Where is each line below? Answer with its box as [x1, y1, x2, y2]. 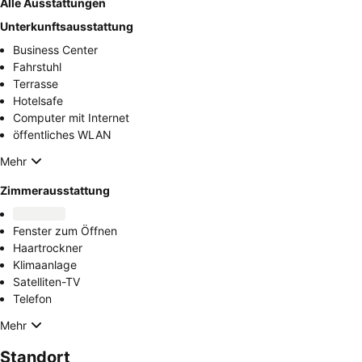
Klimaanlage [13, 258, 77, 272]
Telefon [13, 292, 52, 306]
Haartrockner [13, 241, 82, 255]
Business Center [13, 43, 98, 57]
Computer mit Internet [13, 111, 129, 125]
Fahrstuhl [13, 60, 61, 74]
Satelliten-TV [13, 275, 80, 289]
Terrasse [13, 77, 58, 91]
